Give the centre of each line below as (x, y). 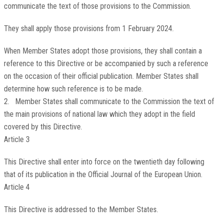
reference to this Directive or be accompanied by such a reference (106, 64)
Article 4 (17, 187)
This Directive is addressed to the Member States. (81, 210)
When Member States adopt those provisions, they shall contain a (103, 51)
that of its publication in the (46, 175)
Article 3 (17, 140)
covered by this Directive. (43, 127)
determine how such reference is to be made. (73, 89)
